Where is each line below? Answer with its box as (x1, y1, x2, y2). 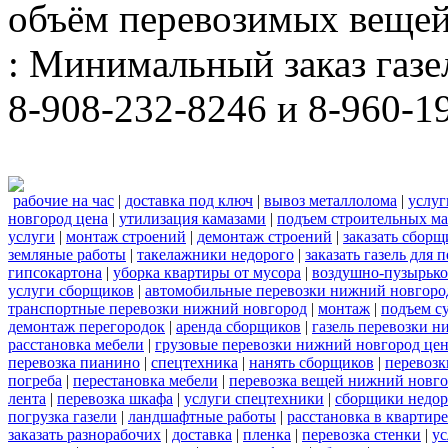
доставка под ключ (125, 192, 253, 210)
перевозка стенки (302, 426, 421, 444)
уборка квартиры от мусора (113, 264, 301, 282)
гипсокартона (8, 264, 102, 282)
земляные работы (8, 246, 126, 264)
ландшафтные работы (128, 408, 276, 426)
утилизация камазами (119, 210, 266, 228)
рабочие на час (13, 192, 114, 210)
